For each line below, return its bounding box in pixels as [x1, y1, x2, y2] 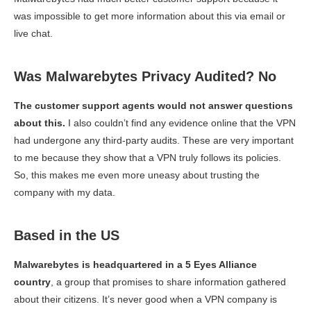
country [14, 276, 51, 287]
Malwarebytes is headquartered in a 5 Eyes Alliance [14, 258, 257, 270]
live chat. [14, 27, 53, 39]
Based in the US [14, 227, 119, 243]
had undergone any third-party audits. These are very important [14, 134, 294, 146]
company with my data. [14, 186, 115, 198]
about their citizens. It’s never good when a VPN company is [14, 293, 277, 305]
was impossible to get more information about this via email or [14, 10, 285, 22]
